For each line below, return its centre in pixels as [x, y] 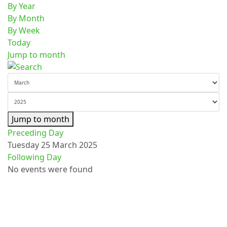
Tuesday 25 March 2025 [52, 145]
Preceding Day [35, 133]
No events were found [50, 169]
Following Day [34, 157]
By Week [24, 30]
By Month [26, 18]
